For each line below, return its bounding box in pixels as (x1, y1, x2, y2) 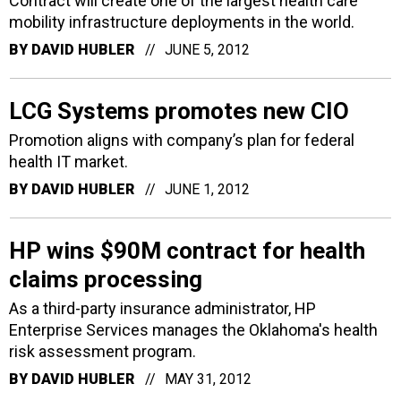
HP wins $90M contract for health (9, 236, 365, 264)
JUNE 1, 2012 (165, 180, 250, 198)
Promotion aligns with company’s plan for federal (9, 130, 354, 149)
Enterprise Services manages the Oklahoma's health (9, 320, 378, 339)
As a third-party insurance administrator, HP (9, 298, 316, 318)
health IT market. (9, 151, 128, 171)
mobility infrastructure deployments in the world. (9, 12, 354, 31)
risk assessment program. (9, 341, 196, 361)
